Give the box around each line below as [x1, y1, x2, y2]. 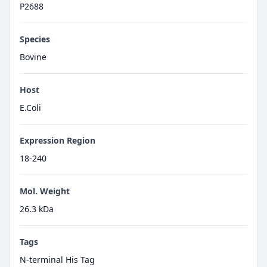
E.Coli [20, 102, 41, 114]
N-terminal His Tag [20, 254, 95, 266]
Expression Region [20, 135, 95, 147]
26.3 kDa [20, 203, 54, 215]
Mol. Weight [20, 185, 70, 197]
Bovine [20, 51, 46, 63]
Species [20, 33, 50, 45]
